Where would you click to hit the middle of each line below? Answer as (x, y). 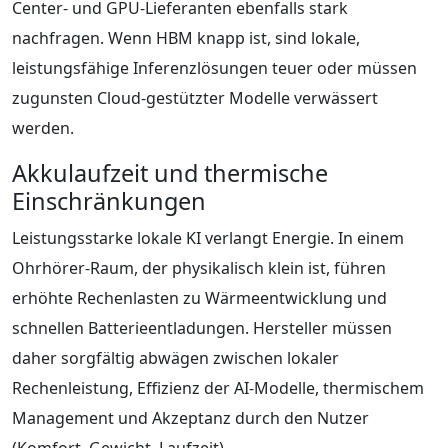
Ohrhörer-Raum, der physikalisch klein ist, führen (199, 267)
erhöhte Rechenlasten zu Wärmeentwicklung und (199, 297)
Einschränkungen (109, 200)
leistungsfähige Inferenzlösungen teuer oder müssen (214, 67)
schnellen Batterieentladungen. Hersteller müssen (202, 327)
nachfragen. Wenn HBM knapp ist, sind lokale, (186, 37)
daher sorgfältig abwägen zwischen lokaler (175, 357)
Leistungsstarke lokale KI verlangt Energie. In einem (208, 237)
